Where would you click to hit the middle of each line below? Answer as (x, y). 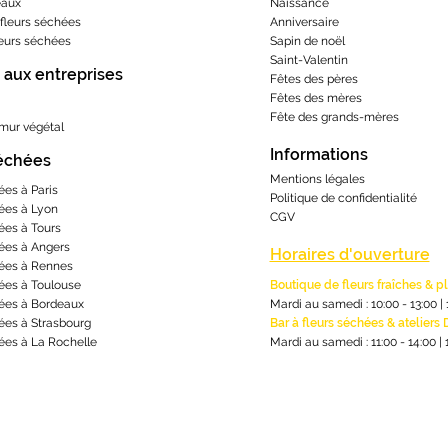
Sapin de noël (307, 41)
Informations (318, 155)
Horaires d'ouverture (349, 255)
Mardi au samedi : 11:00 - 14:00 (354, 342)
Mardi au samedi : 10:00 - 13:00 (353, 304)
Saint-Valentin (308, 60)
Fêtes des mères (315, 98)
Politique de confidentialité (343, 198)
